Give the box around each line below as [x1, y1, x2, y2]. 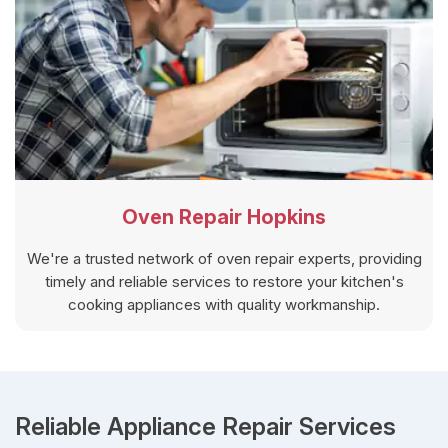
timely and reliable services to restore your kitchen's [44, 271, 404, 291]
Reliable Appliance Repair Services [15, 411, 396, 441]
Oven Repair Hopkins [122, 204, 326, 229]
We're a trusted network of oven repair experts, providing [26, 248, 422, 268]
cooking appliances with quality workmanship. [68, 294, 380, 314]
